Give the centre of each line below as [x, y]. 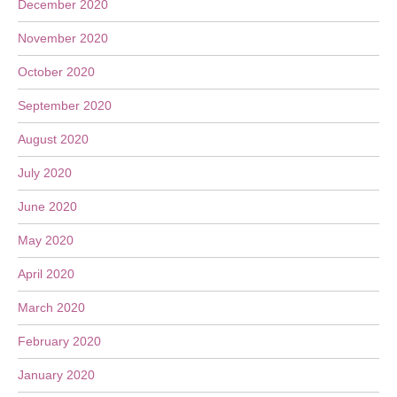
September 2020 [65, 105]
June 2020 [47, 206]
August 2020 [53, 139]
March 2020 [51, 307]
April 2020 [46, 274]
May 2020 [46, 240]
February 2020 [59, 341]
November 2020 [63, 38]
